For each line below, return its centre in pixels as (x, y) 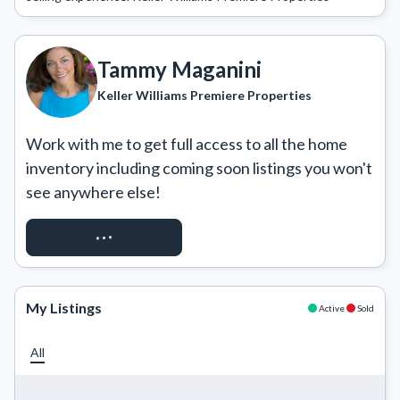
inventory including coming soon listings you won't (199, 168)
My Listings (64, 308)
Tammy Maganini (179, 69)
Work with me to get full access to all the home (187, 144)
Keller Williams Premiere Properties (204, 95)
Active (332, 308)
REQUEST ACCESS (104, 237)
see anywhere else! (93, 192)
